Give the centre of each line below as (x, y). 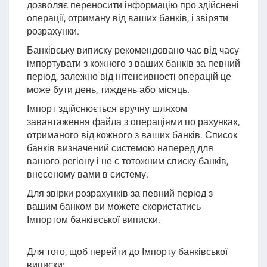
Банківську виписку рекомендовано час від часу (133, 50)
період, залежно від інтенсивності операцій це (129, 77)
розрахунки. (53, 31)
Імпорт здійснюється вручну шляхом (107, 109)
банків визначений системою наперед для (120, 148)
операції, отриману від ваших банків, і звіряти (127, 18)
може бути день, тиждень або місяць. (108, 90)
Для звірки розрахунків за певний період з (119, 193)
